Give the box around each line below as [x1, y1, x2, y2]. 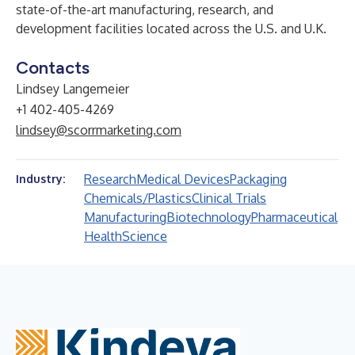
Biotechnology [166, 209, 251, 225]
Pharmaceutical [251, 209, 338, 225]
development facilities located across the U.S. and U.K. [16, 21, 326, 36]
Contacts [16, 57, 90, 78]
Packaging [230, 171, 287, 187]
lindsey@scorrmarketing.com [16, 122, 181, 138]
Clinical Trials [192, 190, 266, 206]
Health [84, 228, 122, 244]
